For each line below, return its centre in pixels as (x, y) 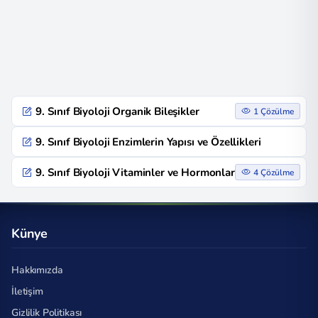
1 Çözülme (274, 111)
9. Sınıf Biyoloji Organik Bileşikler (117, 111)
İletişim (27, 291)
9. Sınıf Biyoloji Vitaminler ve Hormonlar (135, 172)
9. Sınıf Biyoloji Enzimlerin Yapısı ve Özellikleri (148, 142)
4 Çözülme (274, 172)
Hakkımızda (37, 270)
